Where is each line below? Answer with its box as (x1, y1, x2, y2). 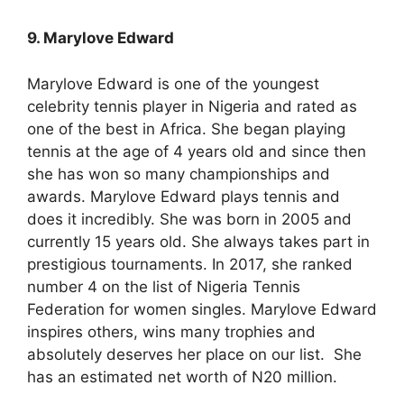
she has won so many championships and (27, 164, 330, 183)
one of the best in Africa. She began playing (27, 119, 345, 138)
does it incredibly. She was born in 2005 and (27, 209, 352, 228)
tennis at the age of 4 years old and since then (27, 142, 366, 161)
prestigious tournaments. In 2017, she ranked (27, 254, 353, 273)
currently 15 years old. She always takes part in (27, 232, 370, 251)
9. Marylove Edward (27, 29, 174, 47)
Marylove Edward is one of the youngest (27, 74, 319, 93)
